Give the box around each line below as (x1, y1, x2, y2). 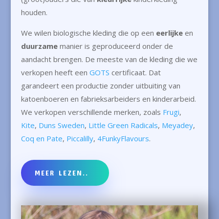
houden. (21, 7, 47, 18)
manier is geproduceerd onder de (57, 41, 173, 51)
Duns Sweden (38, 120, 85, 131)
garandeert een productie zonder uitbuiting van (21, 81, 180, 91)
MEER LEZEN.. (34, 168, 88, 177)
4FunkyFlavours (97, 133, 149, 144)
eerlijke (155, 28, 183, 38)
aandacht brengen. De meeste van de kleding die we (21, 54, 197, 65)
